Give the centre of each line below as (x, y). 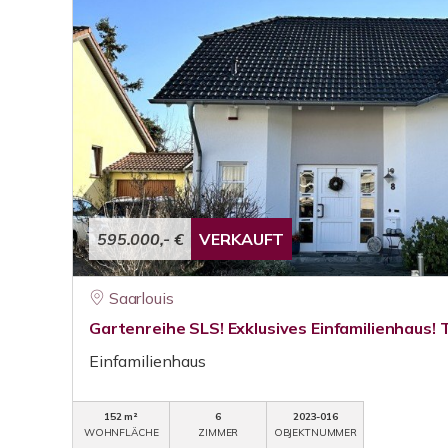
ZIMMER (218, 432)
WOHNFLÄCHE (121, 432)
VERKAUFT (242, 239)
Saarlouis (141, 298)
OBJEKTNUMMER (315, 432)
